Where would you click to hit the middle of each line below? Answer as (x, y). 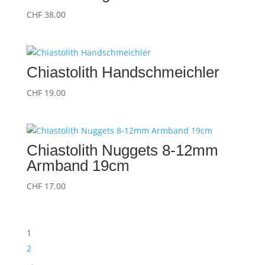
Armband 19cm (78, 166)
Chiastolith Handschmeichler (123, 72)
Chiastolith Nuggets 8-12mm (122, 151)
